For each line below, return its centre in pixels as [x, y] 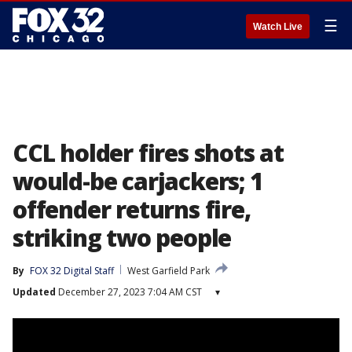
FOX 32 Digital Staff [72, 271]
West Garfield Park [169, 271]
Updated [34, 292]
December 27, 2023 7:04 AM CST [129, 292]
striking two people [122, 238]
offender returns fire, [132, 209]
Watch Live [278, 27]
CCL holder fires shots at [148, 153]
